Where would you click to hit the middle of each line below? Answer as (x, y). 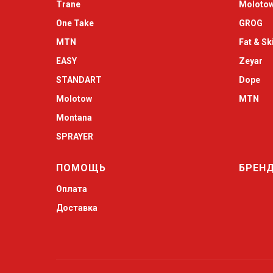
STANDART (79, 80)
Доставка (77, 208)
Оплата (72, 189)
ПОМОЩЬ (81, 168)
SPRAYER (75, 136)
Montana (74, 118)
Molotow (74, 99)
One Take (75, 23)
